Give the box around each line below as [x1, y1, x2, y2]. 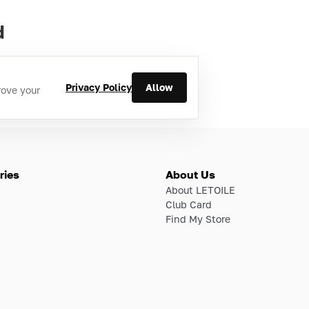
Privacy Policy [66, 81, 132, 94]
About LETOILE [166, 183, 235, 196]
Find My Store [166, 212, 230, 225]
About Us [166, 167, 215, 181]
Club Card [166, 198, 212, 210]
